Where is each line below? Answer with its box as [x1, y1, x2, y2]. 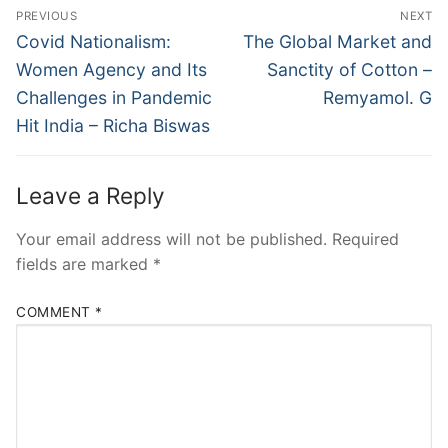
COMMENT [16, 304, 95, 321]
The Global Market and [243, 30, 432, 52]
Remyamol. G [323, 86, 432, 108]
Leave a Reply [16, 182, 165, 210]
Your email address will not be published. [16, 228, 327, 249]
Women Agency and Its [16, 58, 207, 80]
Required [332, 228, 399, 249]
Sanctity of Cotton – [267, 58, 432, 80]
